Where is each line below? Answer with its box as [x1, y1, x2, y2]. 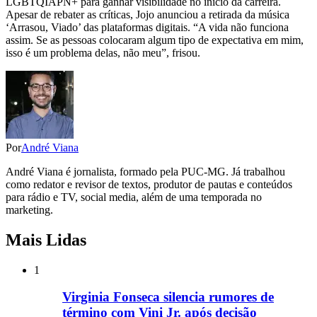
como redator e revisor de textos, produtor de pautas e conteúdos [6, 178, 292, 190]
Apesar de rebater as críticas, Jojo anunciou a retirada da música [6, 8, 289, 21]
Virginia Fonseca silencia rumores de [62, 289, 274, 305]
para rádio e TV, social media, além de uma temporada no [6, 190, 262, 203]
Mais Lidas [6, 230, 86, 249]
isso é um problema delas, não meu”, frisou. [6, 46, 200, 59]
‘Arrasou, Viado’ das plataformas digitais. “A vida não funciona [6, 21, 289, 33]
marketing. [6, 203, 53, 216]
